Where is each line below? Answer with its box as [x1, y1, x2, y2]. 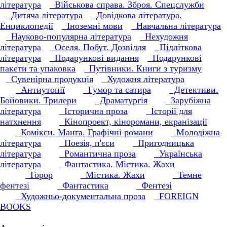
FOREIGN [154, 191, 199, 201]
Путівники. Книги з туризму [84, 63, 202, 73]
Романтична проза [59, 148, 136, 159]
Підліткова [155, 42, 202, 52]
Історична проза [59, 106, 128, 116]
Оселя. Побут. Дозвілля [50, 42, 146, 52]
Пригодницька [133, 138, 194, 148]
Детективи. [169, 85, 218, 95]
